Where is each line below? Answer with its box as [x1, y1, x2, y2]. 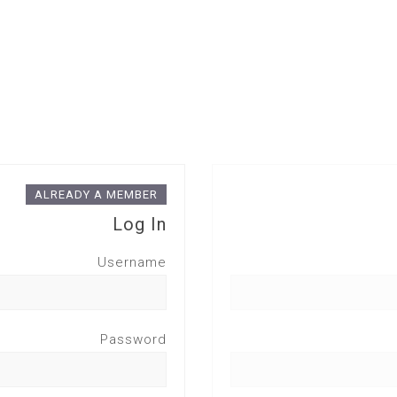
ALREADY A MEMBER [35, 188, 158, 201]
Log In [113, 214, 167, 235]
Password [100, 331, 167, 347]
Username [97, 254, 167, 270]
